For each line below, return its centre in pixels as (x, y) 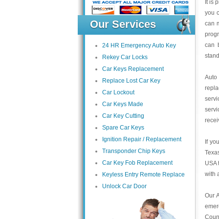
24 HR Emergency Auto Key (139, 45)
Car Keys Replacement (133, 69)
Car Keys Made (123, 104)
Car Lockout (118, 92)
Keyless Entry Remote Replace (143, 175)
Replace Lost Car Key (131, 81)
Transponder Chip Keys (134, 151)
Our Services (123, 24)
